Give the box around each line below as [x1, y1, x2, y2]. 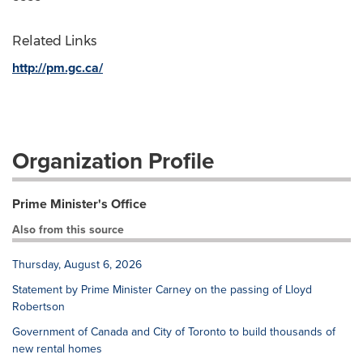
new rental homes [12, 340, 102, 357]
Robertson [12, 298, 65, 315]
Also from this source [12, 221, 124, 238]
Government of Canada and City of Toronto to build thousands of [12, 323, 335, 340]
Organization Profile [12, 144, 214, 177]
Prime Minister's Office [12, 194, 147, 213]
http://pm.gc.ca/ [12, 58, 103, 77]
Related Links [12, 33, 96, 49]
